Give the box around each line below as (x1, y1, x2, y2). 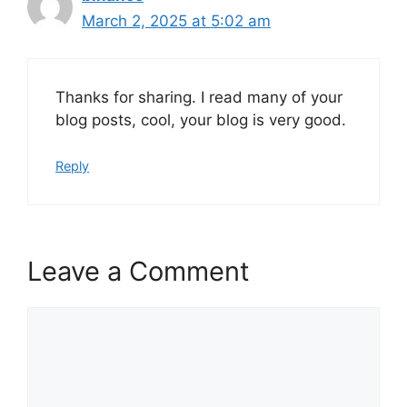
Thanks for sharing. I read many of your (55, 87, 342, 106)
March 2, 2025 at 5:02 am (82, 12, 271, 31)
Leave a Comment (27, 254, 250, 287)
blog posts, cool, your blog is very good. (55, 110, 346, 129)
